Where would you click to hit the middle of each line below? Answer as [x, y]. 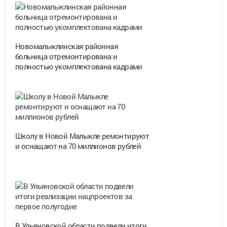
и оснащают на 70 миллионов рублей [78, 146]
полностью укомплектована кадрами [79, 66]
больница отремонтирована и [66, 56]
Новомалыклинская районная [66, 46]
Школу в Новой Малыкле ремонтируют [82, 136]
